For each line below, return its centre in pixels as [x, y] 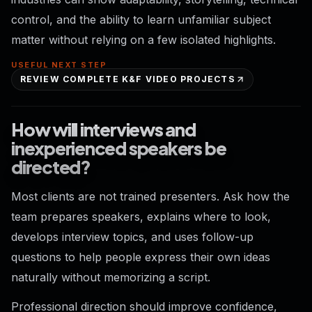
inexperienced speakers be [119, 148]
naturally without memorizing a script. [111, 277]
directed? [51, 166]
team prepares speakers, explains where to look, [141, 216]
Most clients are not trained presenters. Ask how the [150, 196]
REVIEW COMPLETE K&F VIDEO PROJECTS [127, 79]
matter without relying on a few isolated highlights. [143, 40]
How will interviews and [103, 129]
